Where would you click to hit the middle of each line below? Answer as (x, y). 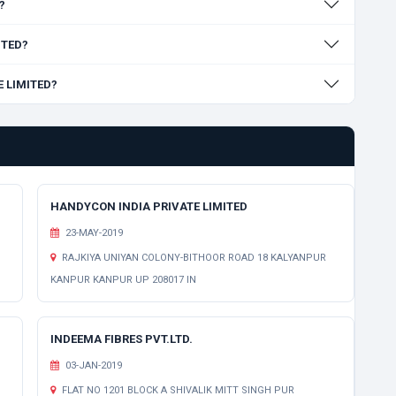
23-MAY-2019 (93, 233)
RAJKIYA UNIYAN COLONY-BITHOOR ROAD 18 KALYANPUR (193, 258)
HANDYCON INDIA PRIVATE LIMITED (149, 206)
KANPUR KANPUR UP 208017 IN (123, 280)
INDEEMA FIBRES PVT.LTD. (122, 339)
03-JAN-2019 (92, 366)
